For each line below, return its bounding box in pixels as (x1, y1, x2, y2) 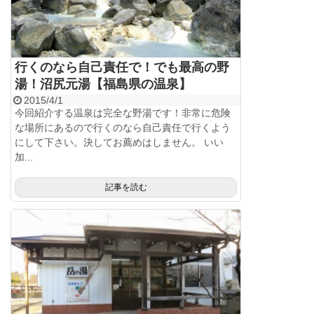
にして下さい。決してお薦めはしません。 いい (15, 136, 224, 148)
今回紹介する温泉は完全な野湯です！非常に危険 (15, 107, 231, 118)
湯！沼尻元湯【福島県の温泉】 (15, 76, 191, 91)
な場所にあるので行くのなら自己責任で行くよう (15, 121, 231, 133)
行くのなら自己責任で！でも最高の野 (15, 60, 229, 74)
